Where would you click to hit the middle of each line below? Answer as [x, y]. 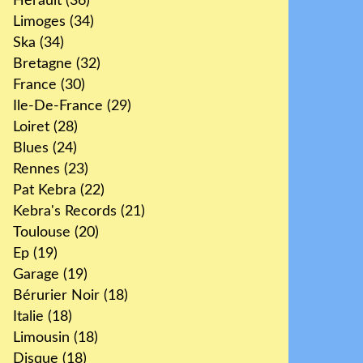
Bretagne [43, 64]
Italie [28, 317]
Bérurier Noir [56, 296]
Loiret [31, 127]
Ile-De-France [58, 106]
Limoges [39, 22]
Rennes [36, 169]
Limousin [41, 338]
